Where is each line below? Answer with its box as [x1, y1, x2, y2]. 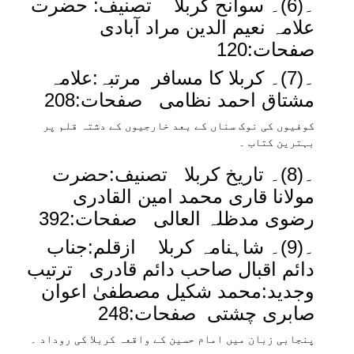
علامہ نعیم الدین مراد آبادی [83, 17, 314, 38]
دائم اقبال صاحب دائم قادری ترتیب [27, 258, 314, 280]
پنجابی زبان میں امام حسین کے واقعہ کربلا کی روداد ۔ [30, 333, 314, 345]
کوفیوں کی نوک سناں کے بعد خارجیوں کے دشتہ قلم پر [43, 119, 314, 132]
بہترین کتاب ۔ [239, 136, 314, 149]
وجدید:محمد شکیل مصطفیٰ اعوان [41, 281, 314, 302]
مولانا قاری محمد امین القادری [73, 186, 314, 207]
